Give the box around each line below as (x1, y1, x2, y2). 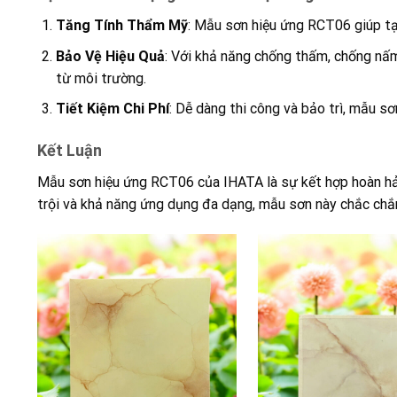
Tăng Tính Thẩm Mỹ (55, 17, 188, 35)
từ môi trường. (55, 69, 146, 87)
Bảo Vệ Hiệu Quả (55, 47, 165, 65)
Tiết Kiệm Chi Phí (55, 100, 169, 118)
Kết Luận (37, 141, 102, 160)
